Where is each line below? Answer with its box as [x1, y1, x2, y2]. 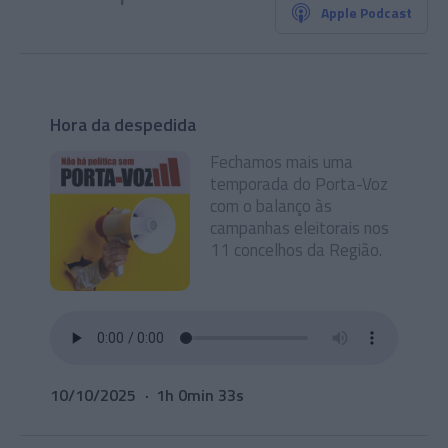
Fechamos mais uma [210, 149, 353, 175]
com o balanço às [210, 193, 332, 219]
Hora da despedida [50, 111, 196, 138]
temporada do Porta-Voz [210, 171, 388, 197]
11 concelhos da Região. [210, 237, 382, 263]
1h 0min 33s [156, 383, 244, 407]
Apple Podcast [321, 2, 412, 23]
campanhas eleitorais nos [210, 215, 389, 241]
